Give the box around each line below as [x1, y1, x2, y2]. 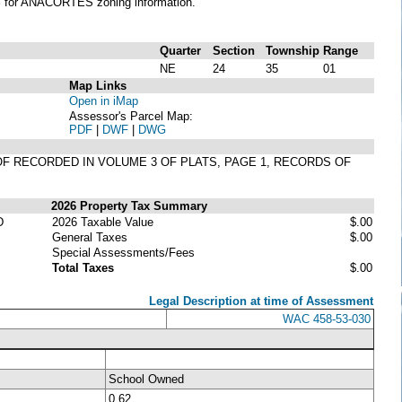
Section [213, 43, 255, 57]
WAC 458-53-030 [283, 311, 371, 326]
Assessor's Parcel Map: [69, 109, 193, 123]
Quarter [160, 43, 201, 57]
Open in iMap [69, 93, 138, 108]
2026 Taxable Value [52, 214, 153, 229]
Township [266, 43, 319, 57]
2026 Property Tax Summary [51, 198, 207, 213]
